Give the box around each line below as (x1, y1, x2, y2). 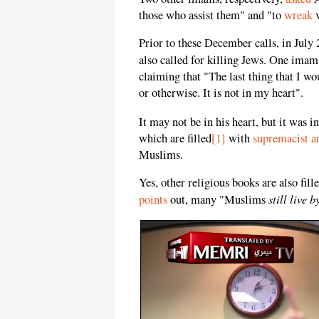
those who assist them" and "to (139, 6, 284, 23)
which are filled (139, 130, 211, 146)
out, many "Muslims (167, 192, 268, 208)
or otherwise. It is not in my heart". (139, 85, 303, 101)
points (139, 192, 167, 208)
